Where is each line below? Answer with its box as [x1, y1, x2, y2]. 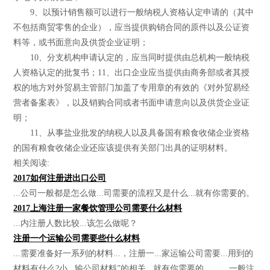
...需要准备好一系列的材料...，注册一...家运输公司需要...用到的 [13, 248, 254, 258]
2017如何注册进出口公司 [13, 173, 107, 183]
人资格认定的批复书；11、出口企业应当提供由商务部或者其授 [13, 67, 250, 77]
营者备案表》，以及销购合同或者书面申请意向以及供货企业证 [13, 98, 250, 107]
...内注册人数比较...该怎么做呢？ [13, 218, 138, 228]
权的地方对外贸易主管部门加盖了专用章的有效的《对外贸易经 [13, 83, 250, 92]
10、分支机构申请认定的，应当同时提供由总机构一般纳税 [13, 52, 250, 62]
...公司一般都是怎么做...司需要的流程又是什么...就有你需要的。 [13, 188, 255, 198]
